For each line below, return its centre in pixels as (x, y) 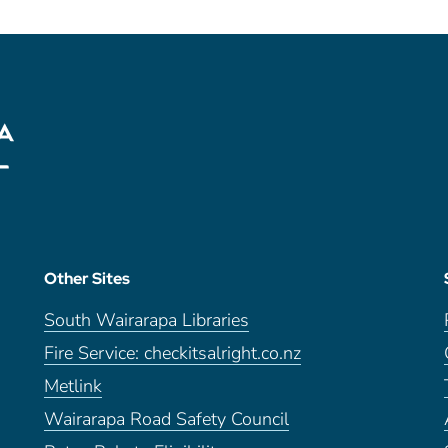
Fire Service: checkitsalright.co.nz (172, 353)
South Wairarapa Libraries (146, 320)
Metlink (72, 386)
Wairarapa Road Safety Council (166, 419)
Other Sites (86, 279)
